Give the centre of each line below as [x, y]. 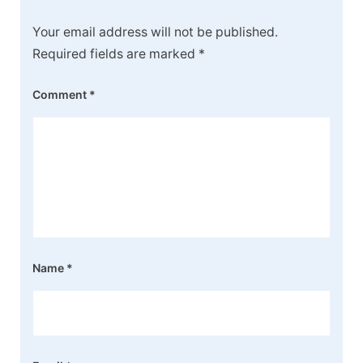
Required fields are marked [115, 54]
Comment [61, 95]
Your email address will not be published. [155, 32]
